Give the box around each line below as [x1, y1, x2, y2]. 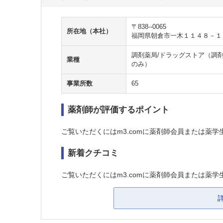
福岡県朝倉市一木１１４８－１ [131, 32, 222, 39]
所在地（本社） [67, 28, 112, 35]
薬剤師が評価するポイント [68, 105, 169, 114]
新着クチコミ [68, 148, 118, 158]
